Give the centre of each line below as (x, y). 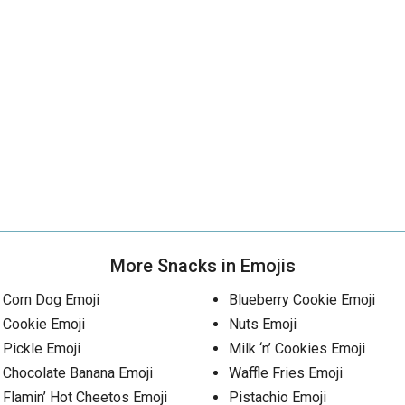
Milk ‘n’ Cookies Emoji (297, 348)
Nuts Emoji (262, 324)
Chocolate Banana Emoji (78, 373)
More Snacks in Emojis (202, 266)
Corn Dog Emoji (51, 300)
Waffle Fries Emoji (285, 373)
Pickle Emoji (42, 348)
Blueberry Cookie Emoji (301, 300)
